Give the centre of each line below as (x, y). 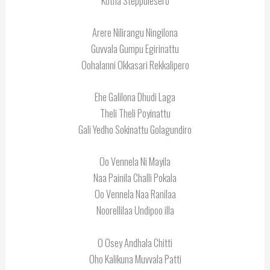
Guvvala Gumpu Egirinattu (135, 48)
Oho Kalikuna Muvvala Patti (135, 259)
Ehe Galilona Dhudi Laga (135, 97)
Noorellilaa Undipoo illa (135, 210)
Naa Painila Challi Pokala (135, 178)
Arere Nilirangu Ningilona (135, 32)
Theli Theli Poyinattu (135, 113)
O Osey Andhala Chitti (135, 242)
